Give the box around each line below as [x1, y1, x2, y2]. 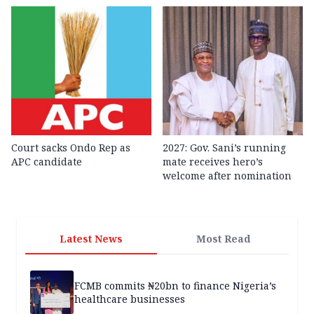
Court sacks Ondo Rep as [11, 140, 130, 154]
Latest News [60, 231, 123, 245]
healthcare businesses [74, 292, 185, 306]
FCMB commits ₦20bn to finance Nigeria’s [74, 278, 276, 292]
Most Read [196, 231, 250, 245]
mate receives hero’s [163, 154, 263, 168]
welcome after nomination [163, 168, 292, 182]
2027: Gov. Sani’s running [163, 140, 286, 154]
